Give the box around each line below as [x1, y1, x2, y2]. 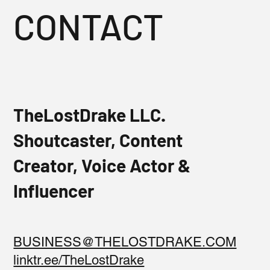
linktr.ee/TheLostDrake [13, 253, 145, 268]
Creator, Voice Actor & [13, 154, 191, 177]
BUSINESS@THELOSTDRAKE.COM [13, 234, 237, 250]
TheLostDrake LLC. [13, 104, 166, 126]
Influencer [13, 180, 95, 202]
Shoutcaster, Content [13, 129, 183, 151]
